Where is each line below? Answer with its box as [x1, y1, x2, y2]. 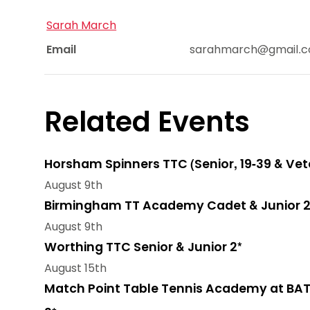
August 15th [44, 260, 107, 277]
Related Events [44, 102, 250, 142]
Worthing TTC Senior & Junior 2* [44, 239, 242, 256]
